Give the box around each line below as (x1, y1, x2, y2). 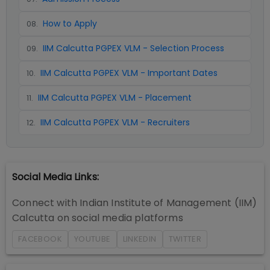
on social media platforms (54, 211, 183, 225)
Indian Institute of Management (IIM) (80, 196, 257, 210)
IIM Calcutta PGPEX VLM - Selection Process (43, 42, 224, 54)
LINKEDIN (122, 233, 157, 245)
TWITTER (168, 233, 202, 245)
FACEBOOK (18, 233, 62, 245)
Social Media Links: (12, 170, 99, 184)
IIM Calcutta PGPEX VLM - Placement (38, 92, 192, 104)
